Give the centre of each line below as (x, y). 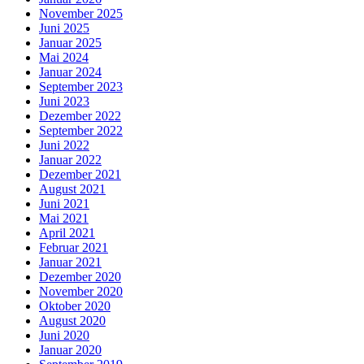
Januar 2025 (70, 42)
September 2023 (81, 86)
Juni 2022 (64, 145)
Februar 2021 (74, 247)
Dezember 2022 (80, 115)
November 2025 (81, 13)
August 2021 (72, 188)
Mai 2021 (64, 218)
